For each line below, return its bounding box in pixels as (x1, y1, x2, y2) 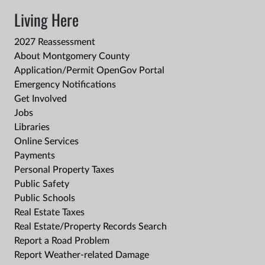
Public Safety (14, 179, 69, 189)
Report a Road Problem (14, 236, 109, 246)
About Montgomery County (14, 51, 130, 62)
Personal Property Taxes (14, 165, 114, 175)
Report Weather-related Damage (14, 250, 149, 260)
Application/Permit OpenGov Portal (14, 66, 164, 76)
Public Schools (14, 193, 75, 203)
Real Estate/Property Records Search (14, 222, 167, 232)
